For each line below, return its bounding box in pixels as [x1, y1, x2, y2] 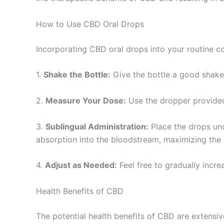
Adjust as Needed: [45, 160, 117, 170]
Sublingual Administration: [45, 121, 148, 131]
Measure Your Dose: [45, 95, 126, 105]
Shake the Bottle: [43, 69, 110, 80]
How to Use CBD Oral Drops [36, 18, 144, 29]
